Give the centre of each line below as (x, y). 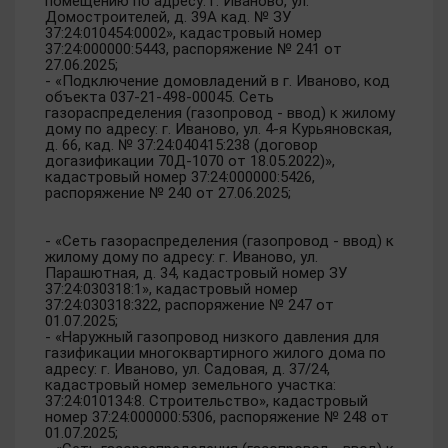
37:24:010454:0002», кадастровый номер (183, 33)
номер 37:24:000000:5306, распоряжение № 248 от (217, 417)
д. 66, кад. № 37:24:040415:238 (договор (181, 145)
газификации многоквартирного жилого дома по (215, 353)
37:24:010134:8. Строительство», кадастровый (206, 401)
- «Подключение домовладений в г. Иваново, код (217, 81)
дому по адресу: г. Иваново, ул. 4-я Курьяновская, (218, 129)
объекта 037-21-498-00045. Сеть (159, 97)
